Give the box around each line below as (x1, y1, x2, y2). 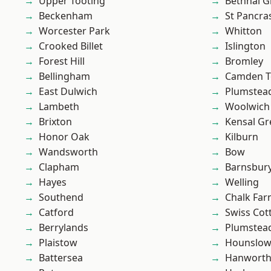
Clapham (39, 160, 79, 174)
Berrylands (39, 221, 88, 234)
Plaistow (39, 236, 77, 249)
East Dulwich (39, 85, 97, 98)
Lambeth (39, 100, 79, 113)
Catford (39, 206, 74, 219)
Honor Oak (39, 130, 90, 143)
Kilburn (225, 130, 258, 143)
